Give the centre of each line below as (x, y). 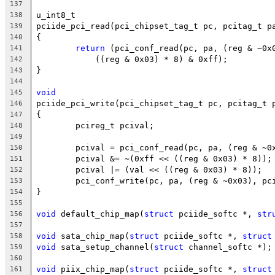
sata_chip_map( (93, 236)
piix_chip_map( (93, 269)
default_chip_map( (100, 214)
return (90, 48)
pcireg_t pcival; (115, 125)
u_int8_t (56, 15)
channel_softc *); (228, 247)
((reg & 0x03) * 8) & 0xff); (152, 59)
